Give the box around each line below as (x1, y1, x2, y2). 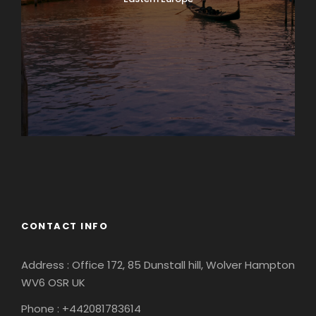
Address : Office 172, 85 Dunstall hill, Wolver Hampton (21, 257, 295, 273)
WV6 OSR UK (21, 275, 85, 291)
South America (123, 163, 193, 177)
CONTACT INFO (21, 219, 108, 233)
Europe (142, 149, 174, 163)
